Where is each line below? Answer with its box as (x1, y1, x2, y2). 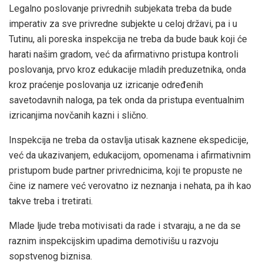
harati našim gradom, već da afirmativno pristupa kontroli (9, 48, 238, 60)
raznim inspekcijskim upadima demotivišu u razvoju (9, 235, 218, 247)
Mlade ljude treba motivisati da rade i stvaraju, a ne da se (9, 220, 241, 231)
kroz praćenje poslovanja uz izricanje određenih (9, 79, 203, 90)
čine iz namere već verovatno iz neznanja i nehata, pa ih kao (9, 180, 251, 191)
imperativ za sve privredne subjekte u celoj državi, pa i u (9, 18, 237, 29)
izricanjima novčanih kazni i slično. (9, 109, 148, 121)
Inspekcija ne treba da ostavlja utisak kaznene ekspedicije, (9, 134, 248, 146)
